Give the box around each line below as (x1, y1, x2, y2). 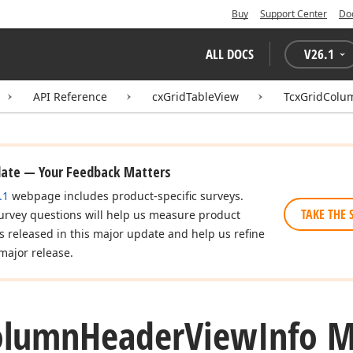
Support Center (260, 7, 327, 20)
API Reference (33, 89, 107, 104)
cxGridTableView (152, 89, 239, 104)
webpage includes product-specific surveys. (9, 188, 243, 203)
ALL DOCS (206, 45, 254, 63)
